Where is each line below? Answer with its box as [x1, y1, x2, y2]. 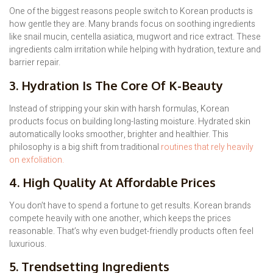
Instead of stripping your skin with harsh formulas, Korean [9, 102, 229, 115]
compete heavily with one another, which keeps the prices [9, 212, 231, 225]
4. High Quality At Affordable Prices [9, 174, 216, 191]
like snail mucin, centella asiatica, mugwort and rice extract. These [9, 30, 261, 44]
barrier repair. [9, 56, 60, 69]
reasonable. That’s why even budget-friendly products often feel [9, 225, 253, 238]
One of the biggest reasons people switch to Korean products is [9, 5, 253, 18]
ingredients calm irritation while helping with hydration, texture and [9, 43, 261, 57]
